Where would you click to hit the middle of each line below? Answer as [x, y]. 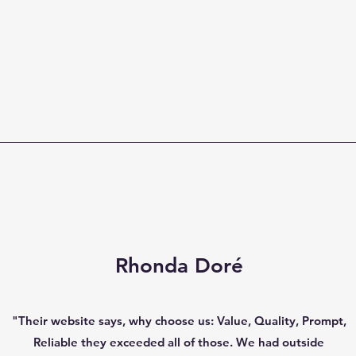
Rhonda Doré [180, 266]
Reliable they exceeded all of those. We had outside [179, 342]
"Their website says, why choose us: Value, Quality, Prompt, [179, 321]
